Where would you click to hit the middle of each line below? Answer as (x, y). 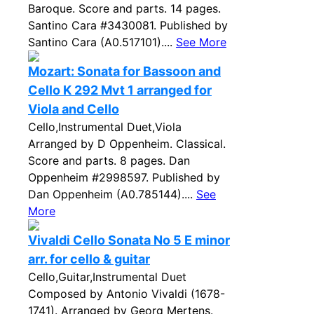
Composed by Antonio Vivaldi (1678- (127, 294)
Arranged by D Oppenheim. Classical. (127, 144)
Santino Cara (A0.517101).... (102, 42)
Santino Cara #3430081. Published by (128, 25)
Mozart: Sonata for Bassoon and (124, 71)
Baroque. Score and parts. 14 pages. (124, 8)
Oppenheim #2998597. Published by (124, 177)
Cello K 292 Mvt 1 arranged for (120, 90)
